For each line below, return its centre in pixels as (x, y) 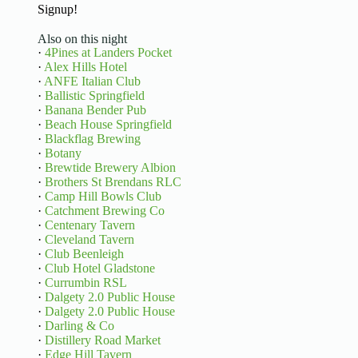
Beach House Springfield (108, 125)
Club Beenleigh (84, 254)
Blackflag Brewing (92, 139)
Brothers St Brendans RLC (113, 182)
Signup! (57, 10)
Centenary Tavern (89, 225)
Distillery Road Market (102, 340)
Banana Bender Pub (95, 110)
